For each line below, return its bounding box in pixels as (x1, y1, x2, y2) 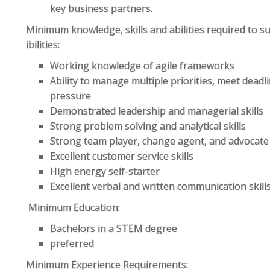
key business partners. (50, 2, 153, 15)
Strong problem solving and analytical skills (50, 119, 246, 133)
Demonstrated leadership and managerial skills (50, 104, 264, 118)
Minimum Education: (26, 201, 121, 214)
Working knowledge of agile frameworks (50, 59, 235, 72)
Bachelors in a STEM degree (50, 222, 178, 235)
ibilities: (26, 38, 60, 51)
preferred (50, 237, 95, 250)
